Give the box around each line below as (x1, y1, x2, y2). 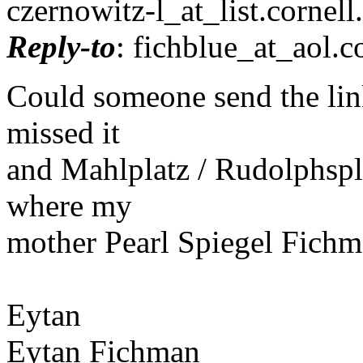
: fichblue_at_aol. (116, 28, 340, 64)
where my (6, 187, 132, 223)
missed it (6, 114, 120, 150)
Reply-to (6, 28, 116, 64)
